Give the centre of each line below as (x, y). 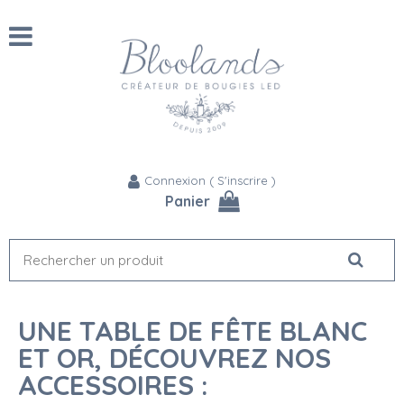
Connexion (175, 181)
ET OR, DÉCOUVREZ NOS (174, 358)
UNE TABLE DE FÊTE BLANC (193, 331)
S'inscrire (243, 181)
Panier (187, 202)
